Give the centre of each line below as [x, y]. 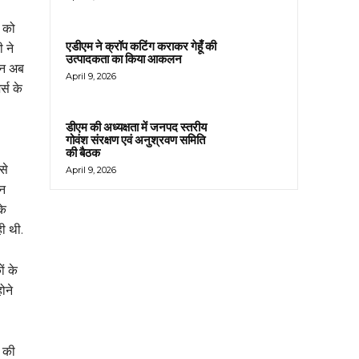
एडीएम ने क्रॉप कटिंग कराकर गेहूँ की [141, 47]
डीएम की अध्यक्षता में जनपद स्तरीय [136, 127]
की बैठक [83, 153]
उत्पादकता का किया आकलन [124, 60]
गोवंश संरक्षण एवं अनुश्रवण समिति [135, 140]
